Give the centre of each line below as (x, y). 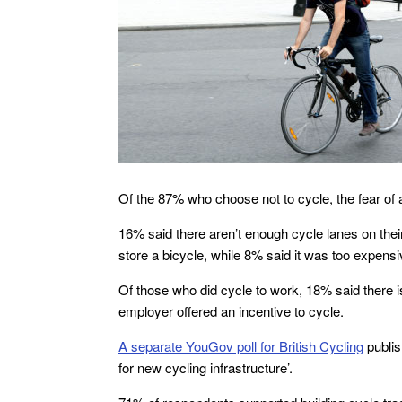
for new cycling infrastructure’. (205, 367)
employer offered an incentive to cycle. (231, 311)
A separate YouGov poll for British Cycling (241, 346)
